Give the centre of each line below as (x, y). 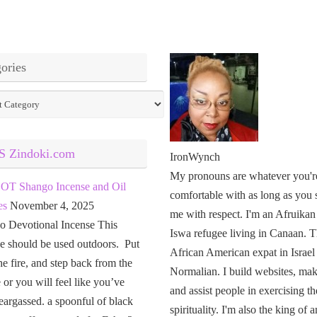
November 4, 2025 (52, 205)
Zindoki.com (42, 153)
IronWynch (195, 156)
